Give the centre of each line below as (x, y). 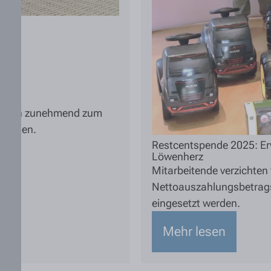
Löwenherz (178, 156)
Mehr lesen (194, 231)
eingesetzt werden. (196, 203)
